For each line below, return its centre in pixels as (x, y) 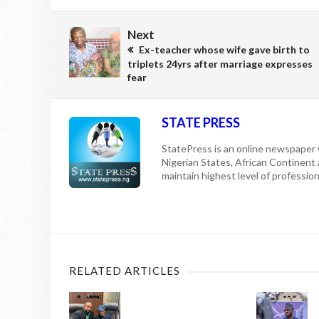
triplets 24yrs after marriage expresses (220, 64)
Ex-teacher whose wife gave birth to (223, 50)
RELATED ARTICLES (125, 271)
